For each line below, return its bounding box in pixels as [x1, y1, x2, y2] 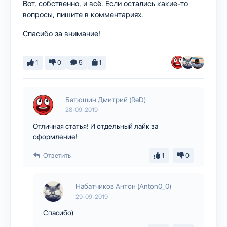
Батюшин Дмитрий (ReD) [65, 95, 146, 104]
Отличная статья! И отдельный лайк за [33, 122, 158, 130]
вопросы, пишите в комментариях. [23, 10, 143, 19]
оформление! [33, 132, 78, 141]
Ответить [43, 151, 71, 159]
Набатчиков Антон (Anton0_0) [75, 182, 171, 191]
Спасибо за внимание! [23, 29, 100, 39]
